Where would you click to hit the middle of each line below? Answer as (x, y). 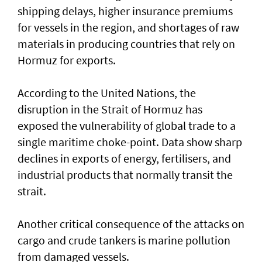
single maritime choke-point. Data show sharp (130, 142)
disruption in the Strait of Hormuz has (110, 109)
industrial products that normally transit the (125, 175)
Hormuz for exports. (67, 60)
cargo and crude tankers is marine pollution (124, 240)
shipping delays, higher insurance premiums (125, 11)
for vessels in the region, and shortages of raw (128, 27)
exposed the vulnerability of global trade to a (127, 126)
